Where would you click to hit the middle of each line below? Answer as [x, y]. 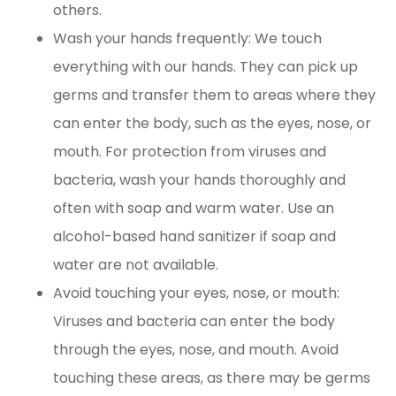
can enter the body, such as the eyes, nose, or [212, 124]
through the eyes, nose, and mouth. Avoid [196, 350]
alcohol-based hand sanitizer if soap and [194, 237]
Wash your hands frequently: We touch [187, 39]
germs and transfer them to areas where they [214, 95]
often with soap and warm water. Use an [194, 209]
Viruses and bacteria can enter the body [194, 322]
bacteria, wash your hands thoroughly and [199, 180]
